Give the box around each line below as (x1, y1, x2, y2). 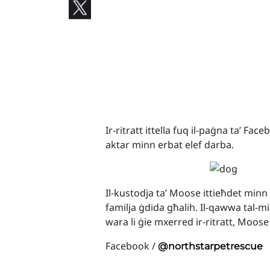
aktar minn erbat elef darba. (105, 138, 234, 151)
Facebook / (105, 239, 159, 253)
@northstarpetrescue (158, 240, 263, 252)
